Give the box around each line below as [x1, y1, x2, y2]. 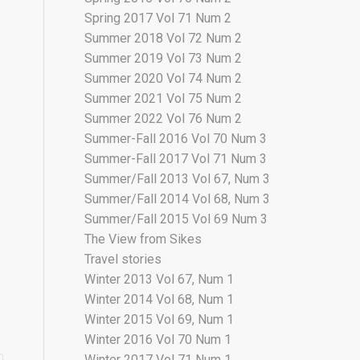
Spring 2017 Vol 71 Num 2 [84, 10, 232, 26]
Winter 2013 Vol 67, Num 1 [84, 272, 235, 287]
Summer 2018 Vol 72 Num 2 [84, 31, 243, 46]
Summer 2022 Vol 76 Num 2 [84, 111, 243, 126]
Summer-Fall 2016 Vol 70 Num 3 [84, 131, 268, 146]
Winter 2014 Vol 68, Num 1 [84, 292, 235, 307]
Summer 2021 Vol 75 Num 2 [84, 91, 243, 106]
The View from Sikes [84, 231, 202, 247]
